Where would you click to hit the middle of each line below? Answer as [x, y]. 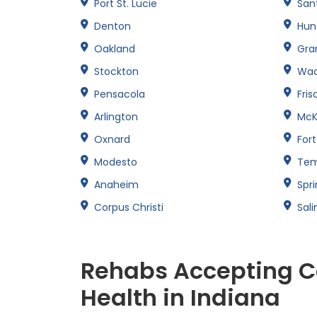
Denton [113, 26]
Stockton [116, 71]
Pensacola [120, 94]
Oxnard [112, 139]
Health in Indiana [180, 297]
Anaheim [116, 184]
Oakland [115, 48]
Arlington [116, 116]
